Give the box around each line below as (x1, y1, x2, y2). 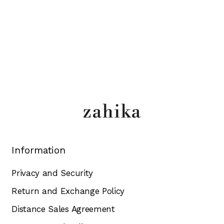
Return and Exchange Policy (11, 186, 125, 196)
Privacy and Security (11, 168, 93, 178)
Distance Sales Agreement (11, 204, 115, 214)
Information (11, 144, 66, 156)
